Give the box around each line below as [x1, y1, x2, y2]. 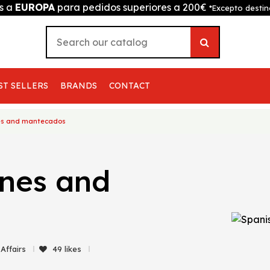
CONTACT [109, 80, 151, 91]
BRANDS [60, 80, 98, 91]
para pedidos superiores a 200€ [55, 1, 209, 13]
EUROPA [15, 1, 55, 13]
